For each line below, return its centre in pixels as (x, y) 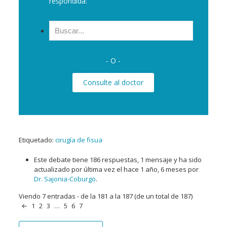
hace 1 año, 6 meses (155, 169)
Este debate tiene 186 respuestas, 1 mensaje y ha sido (118, 160)
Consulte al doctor (113, 82)
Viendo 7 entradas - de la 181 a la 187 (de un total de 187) (105, 196)
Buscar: (61, 25)
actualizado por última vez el (79, 169)
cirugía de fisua (79, 140)
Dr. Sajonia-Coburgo (65, 179)
